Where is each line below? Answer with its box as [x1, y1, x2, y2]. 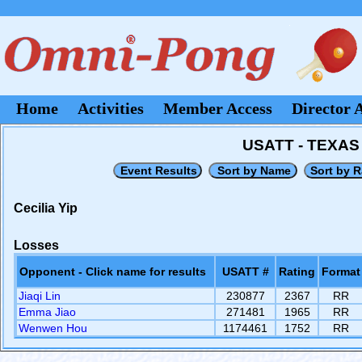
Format [322, 265, 360, 278]
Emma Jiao [19, 305, 76, 318]
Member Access [163, 99, 272, 117]
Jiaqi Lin [19, 289, 61, 302]
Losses [14, 238, 59, 252]
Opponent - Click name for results [19, 265, 206, 278]
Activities [78, 99, 144, 117]
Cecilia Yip [14, 201, 78, 215]
